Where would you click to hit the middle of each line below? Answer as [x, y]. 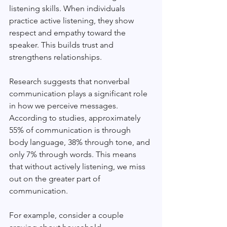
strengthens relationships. [56, 57]
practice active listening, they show [72, 20]
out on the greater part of [56, 178]
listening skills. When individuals [68, 8]
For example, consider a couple [67, 215]
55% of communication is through [71, 130]
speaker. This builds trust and [62, 45]
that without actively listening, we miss [78, 166]
